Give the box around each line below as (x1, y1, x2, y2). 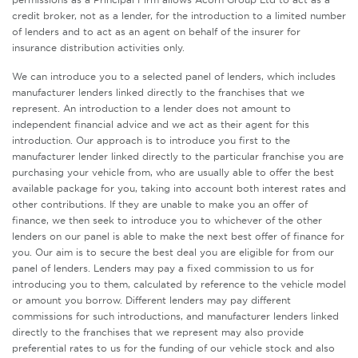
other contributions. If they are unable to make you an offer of (12, 198, 308, 211)
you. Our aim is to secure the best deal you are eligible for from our (12, 246, 334, 259)
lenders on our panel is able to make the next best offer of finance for (12, 230, 344, 243)
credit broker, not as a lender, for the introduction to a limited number (12, 10, 346, 22)
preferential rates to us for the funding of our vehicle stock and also (12, 342, 335, 355)
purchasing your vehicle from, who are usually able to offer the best (12, 166, 334, 179)
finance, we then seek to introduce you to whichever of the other (12, 214, 322, 227)
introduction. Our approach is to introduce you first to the (12, 134, 290, 147)
